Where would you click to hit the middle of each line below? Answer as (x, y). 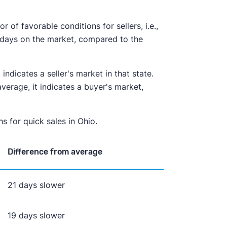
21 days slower (36, 185)
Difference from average (55, 152)
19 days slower (36, 215)
